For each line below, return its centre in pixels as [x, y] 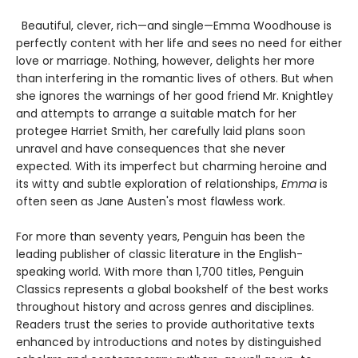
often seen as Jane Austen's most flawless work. [151, 201]
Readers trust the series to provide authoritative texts [165, 324]
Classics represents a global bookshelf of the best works [172, 289]
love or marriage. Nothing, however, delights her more [165, 60]
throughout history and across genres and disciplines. [165, 306]
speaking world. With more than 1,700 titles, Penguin [160, 271]
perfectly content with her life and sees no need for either [179, 43]
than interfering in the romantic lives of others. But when [175, 78]
